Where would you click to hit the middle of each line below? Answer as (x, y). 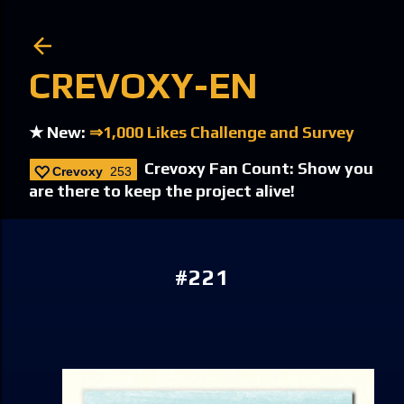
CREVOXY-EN (143, 86)
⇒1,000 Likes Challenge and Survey (222, 132)
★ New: (59, 132)
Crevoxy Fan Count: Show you (259, 168)
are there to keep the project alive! (162, 191)
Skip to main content (202, 22)
